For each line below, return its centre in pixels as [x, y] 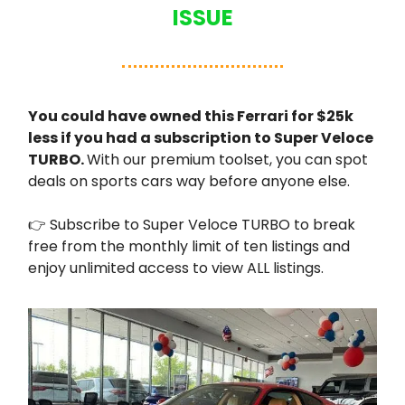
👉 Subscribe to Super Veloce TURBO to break [192, 225]
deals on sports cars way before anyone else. [189, 182]
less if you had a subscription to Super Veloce [201, 138]
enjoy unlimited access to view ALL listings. [176, 268]
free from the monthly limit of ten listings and [189, 247]
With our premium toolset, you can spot [227, 160]
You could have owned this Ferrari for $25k [191, 117]
